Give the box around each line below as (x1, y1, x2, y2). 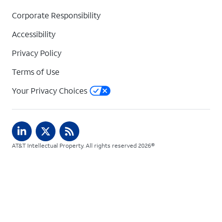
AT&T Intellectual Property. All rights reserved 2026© (12, 142, 155, 150)
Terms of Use (12, 66, 59, 77)
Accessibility (12, 29, 55, 40)
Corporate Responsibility (12, 10, 101, 21)
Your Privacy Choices (12, 85, 87, 96)
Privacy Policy (12, 48, 61, 58)
